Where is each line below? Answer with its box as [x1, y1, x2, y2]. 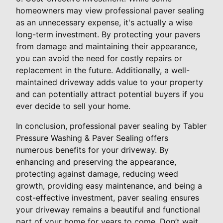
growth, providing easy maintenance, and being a [16, 181, 202, 191]
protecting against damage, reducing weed [16, 169, 178, 179]
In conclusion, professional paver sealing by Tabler [16, 121, 207, 131]
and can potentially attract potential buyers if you [16, 89, 204, 100]
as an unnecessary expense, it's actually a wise [16, 17, 193, 28]
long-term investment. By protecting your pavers [16, 29, 200, 40]
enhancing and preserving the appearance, [16, 157, 176, 167]
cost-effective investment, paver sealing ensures [16, 193, 199, 203]
